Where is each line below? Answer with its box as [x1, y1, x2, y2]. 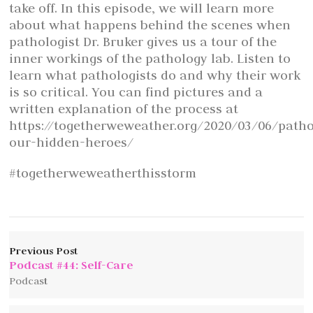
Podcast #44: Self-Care [9, 257, 134, 272]
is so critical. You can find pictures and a [9, 83, 263, 100]
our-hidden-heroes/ [9, 133, 134, 150]
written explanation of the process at [9, 100, 239, 117]
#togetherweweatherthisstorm [9, 164, 197, 181]
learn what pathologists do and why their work [9, 66, 301, 83]
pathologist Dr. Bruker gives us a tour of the [9, 33, 277, 50]
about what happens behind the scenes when [9, 16, 291, 33]
